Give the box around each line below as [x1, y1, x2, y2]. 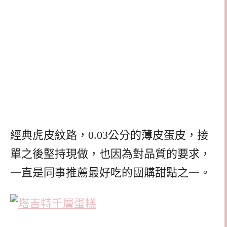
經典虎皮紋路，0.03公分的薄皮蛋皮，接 [10, 129, 208, 142]
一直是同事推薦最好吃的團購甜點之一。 [10, 166, 211, 179]
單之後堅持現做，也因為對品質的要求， [10, 147, 211, 161]
